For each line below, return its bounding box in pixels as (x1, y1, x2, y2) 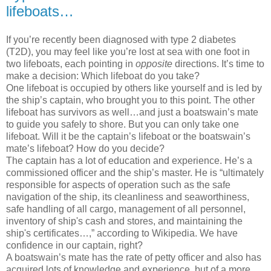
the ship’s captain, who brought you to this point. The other (6, 95, 255, 106)
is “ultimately (207, 168, 264, 178)
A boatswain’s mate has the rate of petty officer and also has (6, 252, 261, 263)
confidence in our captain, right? (6, 240, 143, 251)
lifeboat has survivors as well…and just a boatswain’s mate (6, 107, 258, 118)
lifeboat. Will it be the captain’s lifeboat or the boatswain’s (6, 131, 250, 142)
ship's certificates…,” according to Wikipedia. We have (6, 228, 238, 239)
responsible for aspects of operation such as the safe (6, 180, 230, 191)
